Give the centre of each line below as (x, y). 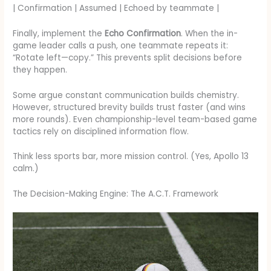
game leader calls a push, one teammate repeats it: (121, 45)
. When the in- (210, 33)
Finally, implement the (59, 33)
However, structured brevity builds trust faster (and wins (129, 107)
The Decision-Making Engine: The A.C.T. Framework (116, 194)
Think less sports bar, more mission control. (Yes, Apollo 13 (131, 157)
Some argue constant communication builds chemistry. (126, 95)
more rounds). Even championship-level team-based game (135, 119)
